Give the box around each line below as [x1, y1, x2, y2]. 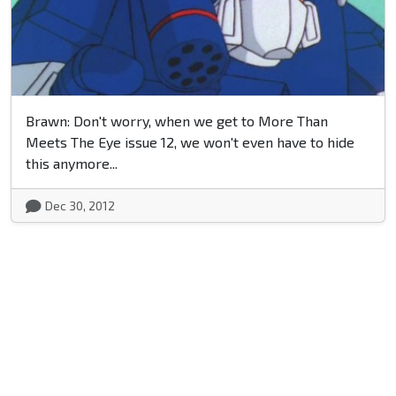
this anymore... [26, 155, 118, 172]
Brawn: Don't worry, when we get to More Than [26, 112, 328, 130]
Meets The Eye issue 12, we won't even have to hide [26, 133, 354, 151]
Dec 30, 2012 [45, 198, 115, 214]
